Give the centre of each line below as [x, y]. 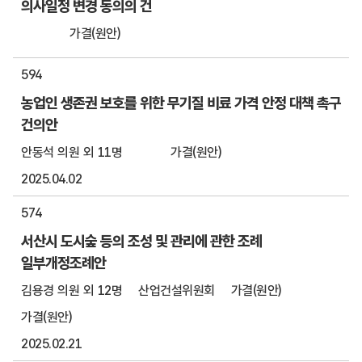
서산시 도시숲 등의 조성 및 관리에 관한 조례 [141, 241]
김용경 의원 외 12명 [72, 290]
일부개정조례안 [63, 263]
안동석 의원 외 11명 [72, 152]
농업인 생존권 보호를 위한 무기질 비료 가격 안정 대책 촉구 [181, 103]
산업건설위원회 [177, 290]
